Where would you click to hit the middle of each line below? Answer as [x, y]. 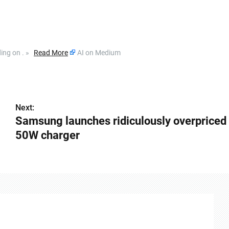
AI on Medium [99, 53]
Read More [51, 53]
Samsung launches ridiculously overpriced [121, 121]
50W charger [47, 135]
